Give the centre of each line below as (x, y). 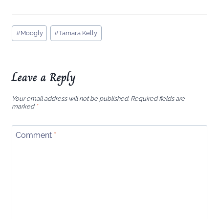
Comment (35, 135)
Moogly (32, 33)
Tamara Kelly (78, 33)
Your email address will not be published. (70, 99)
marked (24, 106)
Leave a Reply (44, 77)
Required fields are (158, 99)
